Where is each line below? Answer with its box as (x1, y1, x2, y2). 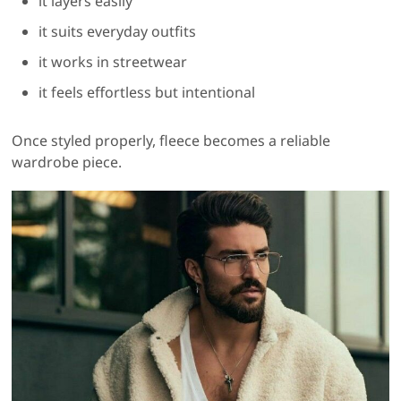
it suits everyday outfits (38, 21, 197, 41)
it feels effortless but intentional (38, 81, 256, 102)
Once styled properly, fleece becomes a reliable (12, 130, 331, 150)
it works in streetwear (38, 51, 188, 72)
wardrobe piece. (12, 151, 123, 172)
